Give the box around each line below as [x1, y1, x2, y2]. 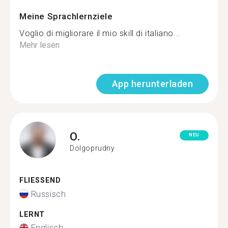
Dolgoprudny [70, 144, 115, 152]
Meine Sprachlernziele [19, 11, 113, 21]
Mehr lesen [19, 40, 60, 50]
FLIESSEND [19, 176, 55, 185]
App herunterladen [111, 78, 193, 89]
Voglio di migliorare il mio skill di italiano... [19, 28, 181, 38]
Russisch [31, 189, 66, 199]
